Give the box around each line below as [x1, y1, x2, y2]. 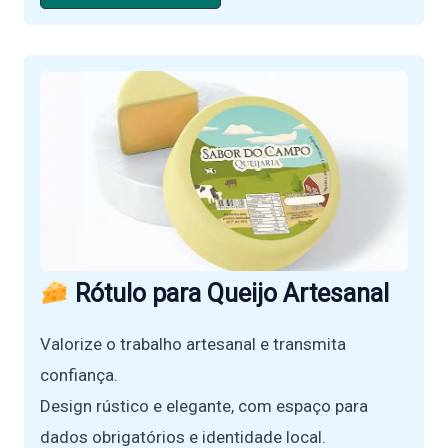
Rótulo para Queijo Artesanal [74, 279, 389, 308]
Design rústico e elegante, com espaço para [40, 396, 368, 416]
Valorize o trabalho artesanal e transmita [40, 334, 346, 354]
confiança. [40, 365, 118, 385]
